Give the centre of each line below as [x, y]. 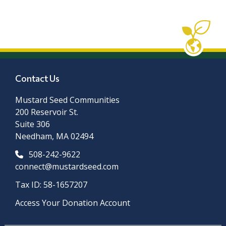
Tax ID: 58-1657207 [51, 185]
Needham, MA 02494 [54, 136]
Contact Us [38, 78]
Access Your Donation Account [73, 203]
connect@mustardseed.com [67, 167]
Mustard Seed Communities [68, 100]
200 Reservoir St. [47, 112]
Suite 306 [33, 124]
